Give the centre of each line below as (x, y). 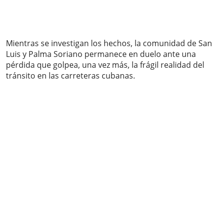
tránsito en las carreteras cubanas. (70, 76)
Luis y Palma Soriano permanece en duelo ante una (101, 54)
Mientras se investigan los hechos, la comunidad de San (109, 43)
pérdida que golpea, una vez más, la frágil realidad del (105, 65)
